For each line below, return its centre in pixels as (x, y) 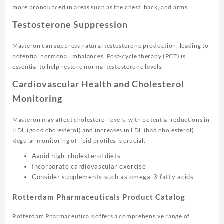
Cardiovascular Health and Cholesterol (98, 84)
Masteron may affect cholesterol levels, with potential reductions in (111, 119)
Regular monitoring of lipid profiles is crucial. (79, 140)
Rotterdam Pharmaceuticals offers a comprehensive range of (101, 216)
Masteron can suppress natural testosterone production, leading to (111, 45)
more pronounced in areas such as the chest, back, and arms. (101, 7)
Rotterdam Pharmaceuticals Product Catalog (99, 197)
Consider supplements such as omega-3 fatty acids (113, 177)
